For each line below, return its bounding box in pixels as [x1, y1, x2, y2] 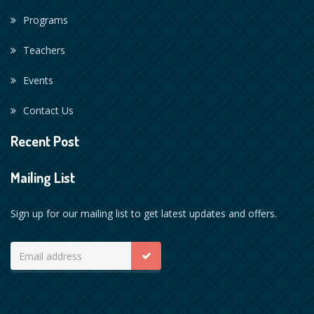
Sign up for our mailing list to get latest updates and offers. [11, 207, 277, 220]
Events [23, 74, 53, 87]
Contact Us [23, 104, 74, 117]
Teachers [23, 43, 65, 57]
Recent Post [11, 132, 79, 150]
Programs [23, 13, 68, 27]
